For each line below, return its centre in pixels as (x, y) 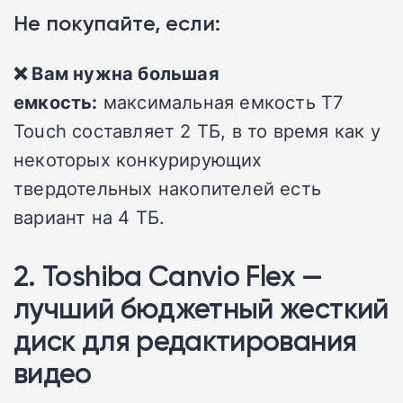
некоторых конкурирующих (138, 160)
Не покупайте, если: (117, 23)
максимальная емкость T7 (223, 102)
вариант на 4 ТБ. (90, 217)
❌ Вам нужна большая (116, 73)
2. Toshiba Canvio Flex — (168, 276)
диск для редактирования (185, 341)
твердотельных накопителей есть (168, 188)
